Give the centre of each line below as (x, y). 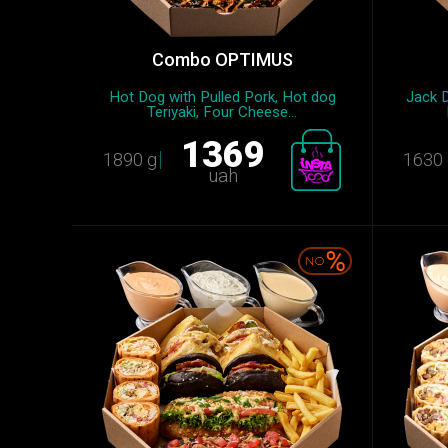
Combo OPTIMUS (222, 59)
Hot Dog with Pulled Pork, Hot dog (222, 97)
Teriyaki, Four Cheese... (222, 112)
